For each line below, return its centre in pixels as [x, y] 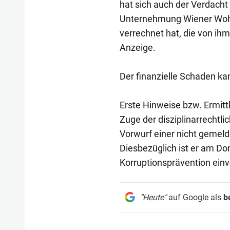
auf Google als [195, 197]
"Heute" [153, 197]
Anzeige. [137, 47]
